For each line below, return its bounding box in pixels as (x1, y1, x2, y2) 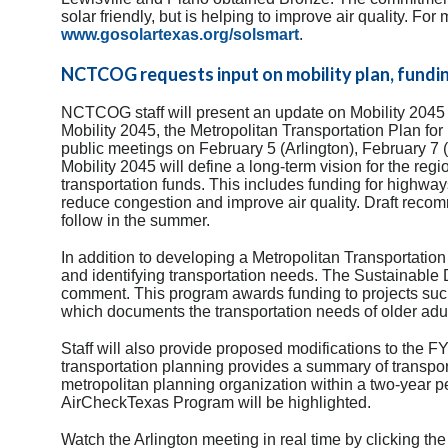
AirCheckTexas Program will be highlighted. (61, 393, 371, 411)
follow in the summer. (61, 211, 210, 229)
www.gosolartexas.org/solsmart (61, 25, 299, 43)
